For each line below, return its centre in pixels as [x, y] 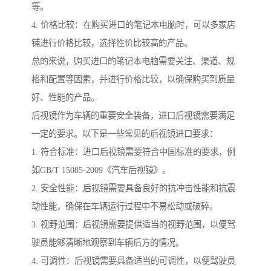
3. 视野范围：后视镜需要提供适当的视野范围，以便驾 [133, 225]
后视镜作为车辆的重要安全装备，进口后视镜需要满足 [133, 116]
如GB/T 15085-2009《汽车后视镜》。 [101, 170]
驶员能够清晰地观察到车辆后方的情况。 [108, 243]
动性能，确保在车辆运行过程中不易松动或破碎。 [125, 207]
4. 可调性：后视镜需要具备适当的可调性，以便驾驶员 [133, 261]
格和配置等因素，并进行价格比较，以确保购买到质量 [133, 80]
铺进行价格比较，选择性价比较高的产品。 [112, 43]
